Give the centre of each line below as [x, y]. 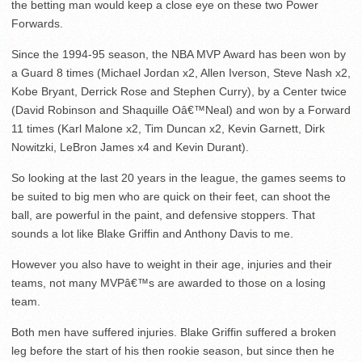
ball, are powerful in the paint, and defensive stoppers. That [163, 215]
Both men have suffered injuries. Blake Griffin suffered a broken [174, 333]
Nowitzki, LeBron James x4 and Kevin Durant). [130, 147]
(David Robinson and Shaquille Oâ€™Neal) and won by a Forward [181, 110]
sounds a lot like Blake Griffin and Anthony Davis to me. [152, 234]
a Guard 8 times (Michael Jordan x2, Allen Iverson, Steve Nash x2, [181, 73]
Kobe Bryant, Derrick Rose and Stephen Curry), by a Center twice [179, 92]
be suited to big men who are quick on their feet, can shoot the [171, 197]
